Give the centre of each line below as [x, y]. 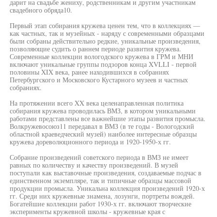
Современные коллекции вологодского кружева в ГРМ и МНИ [101, 56]
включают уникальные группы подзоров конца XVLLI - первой [103, 64]
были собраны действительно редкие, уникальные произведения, [105, 41]
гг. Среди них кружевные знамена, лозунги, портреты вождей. [102, 196]
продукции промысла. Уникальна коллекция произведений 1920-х [107, 188]
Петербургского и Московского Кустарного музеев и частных [99, 80]
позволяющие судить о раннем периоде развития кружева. [95, 49]
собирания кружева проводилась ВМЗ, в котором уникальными [103, 111]
